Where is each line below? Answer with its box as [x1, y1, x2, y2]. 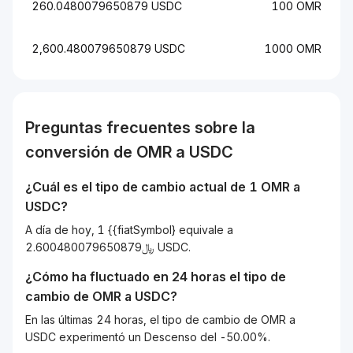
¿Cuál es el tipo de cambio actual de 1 [25, 179, 261, 195]
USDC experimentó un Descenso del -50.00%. [25, 330, 270, 344]
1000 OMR [265, 42, 321, 55]
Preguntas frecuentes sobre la [25, 118, 255, 137]
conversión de [25, 143, 136, 162]
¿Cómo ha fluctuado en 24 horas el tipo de [25, 269, 286, 284]
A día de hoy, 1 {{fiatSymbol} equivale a [25, 223, 233, 236]
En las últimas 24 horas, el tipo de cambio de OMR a [25, 313, 295, 326]
